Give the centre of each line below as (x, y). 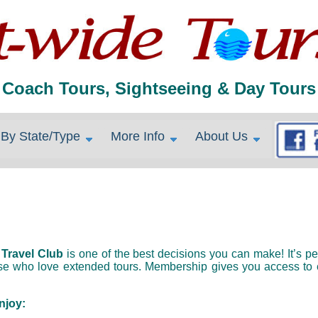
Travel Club (33, 253)
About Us (221, 136)
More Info (137, 136)
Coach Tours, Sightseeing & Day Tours (159, 88)
